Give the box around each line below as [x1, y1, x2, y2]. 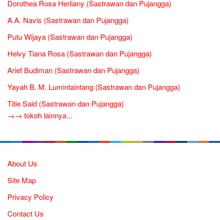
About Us [7, 158, 37, 168]
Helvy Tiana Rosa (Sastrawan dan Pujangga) [7, 48, 152, 58]
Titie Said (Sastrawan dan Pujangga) [7, 98, 124, 109]
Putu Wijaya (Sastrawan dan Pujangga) [7, 31, 133, 42]
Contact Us [7, 208, 44, 219]
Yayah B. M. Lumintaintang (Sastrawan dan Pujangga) [7, 82, 180, 92]
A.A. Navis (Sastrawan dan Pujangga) [7, 15, 129, 25]
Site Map [7, 175, 36, 185]
